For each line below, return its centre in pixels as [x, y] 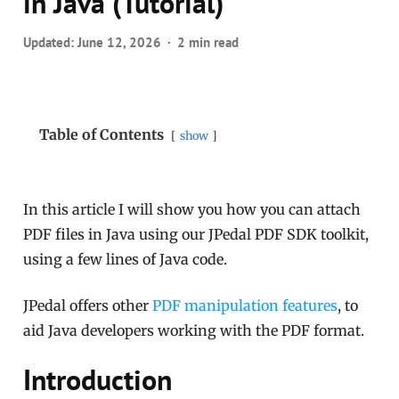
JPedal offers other [88, 306]
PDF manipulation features [245, 306]
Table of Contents [102, 135]
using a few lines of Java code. [126, 260]
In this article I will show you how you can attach [192, 210]
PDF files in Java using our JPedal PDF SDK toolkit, [196, 235]
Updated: [51, 43]
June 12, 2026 [120, 43]
